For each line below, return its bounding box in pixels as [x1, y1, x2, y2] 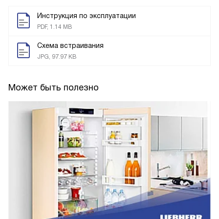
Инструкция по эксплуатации [37, 11, 136, 20]
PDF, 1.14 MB [37, 23, 72, 30]
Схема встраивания [37, 41, 104, 49]
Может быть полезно [8, 82, 99, 92]
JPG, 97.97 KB [37, 53, 76, 60]
